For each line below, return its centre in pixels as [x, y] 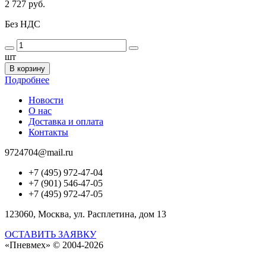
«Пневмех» [28, 245]
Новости [46, 100]
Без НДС [23, 24]
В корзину [27, 69]
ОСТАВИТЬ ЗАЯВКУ [50, 235]
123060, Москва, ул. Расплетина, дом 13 [85, 214]
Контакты [48, 132]
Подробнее [27, 80]
